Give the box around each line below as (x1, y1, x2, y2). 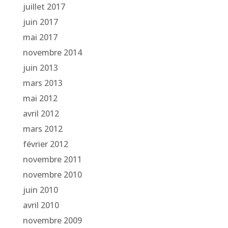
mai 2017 (22, 32, 58, 43)
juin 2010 (22, 184, 58, 196)
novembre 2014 (22, 47, 82, 59)
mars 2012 (22, 123, 63, 135)
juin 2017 (22, 16, 58, 28)
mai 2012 (22, 93, 58, 104)
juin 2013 (22, 62, 58, 74)
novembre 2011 (22, 154, 82, 165)
